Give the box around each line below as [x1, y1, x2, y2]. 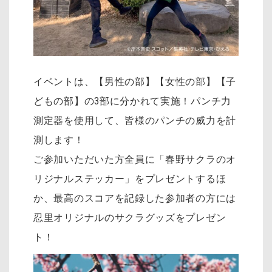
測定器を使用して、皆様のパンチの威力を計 [33, 114, 237, 126]
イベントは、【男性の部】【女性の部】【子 [33, 75, 237, 87]
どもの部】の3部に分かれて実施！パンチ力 [33, 95, 232, 107]
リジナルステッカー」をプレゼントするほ [33, 172, 226, 185]
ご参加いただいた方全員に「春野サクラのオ [33, 153, 236, 165]
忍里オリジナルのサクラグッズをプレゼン [33, 211, 226, 223]
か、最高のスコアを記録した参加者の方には [33, 192, 237, 204]
